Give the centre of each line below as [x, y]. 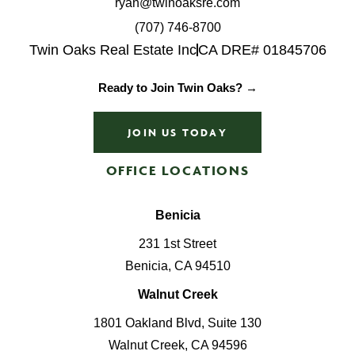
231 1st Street [177, 244]
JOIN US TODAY [177, 132]
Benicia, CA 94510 [177, 266]
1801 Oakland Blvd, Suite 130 [177, 323]
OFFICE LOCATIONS [177, 170]
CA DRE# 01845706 [262, 50]
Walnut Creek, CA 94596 [177, 345]
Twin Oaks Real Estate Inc [113, 50]
